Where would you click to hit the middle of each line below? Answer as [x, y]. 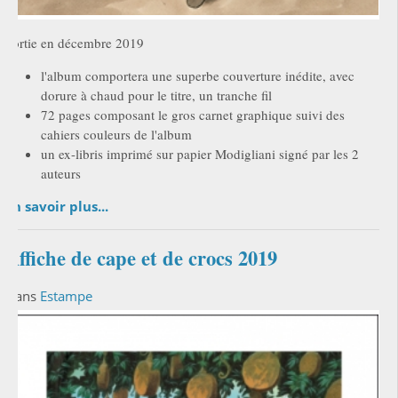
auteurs [60, 174]
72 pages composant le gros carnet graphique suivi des [192, 115]
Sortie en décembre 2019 [74, 43]
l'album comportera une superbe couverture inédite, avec [197, 76]
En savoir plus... [56, 207]
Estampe [66, 296]
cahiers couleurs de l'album [116, 135]
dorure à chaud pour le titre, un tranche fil [156, 96]
